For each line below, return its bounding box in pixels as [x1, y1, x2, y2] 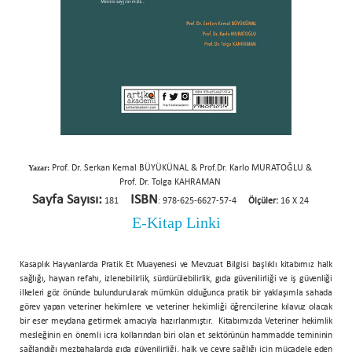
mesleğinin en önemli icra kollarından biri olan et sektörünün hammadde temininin [20, 330, 332, 340]
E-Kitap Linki [131, 213, 221, 231]
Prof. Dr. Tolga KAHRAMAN [119, 177, 221, 187]
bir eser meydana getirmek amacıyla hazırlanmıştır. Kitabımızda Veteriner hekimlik [20, 316, 332, 326]
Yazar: [28, 163, 49, 172]
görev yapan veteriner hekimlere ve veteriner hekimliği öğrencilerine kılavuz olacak [20, 302, 332, 312]
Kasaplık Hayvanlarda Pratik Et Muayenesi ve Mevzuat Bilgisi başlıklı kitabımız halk [20, 259, 332, 269]
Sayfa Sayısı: [31, 192, 102, 207]
